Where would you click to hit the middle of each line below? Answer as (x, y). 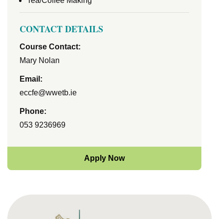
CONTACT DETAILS (61, 29)
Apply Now (105, 158)
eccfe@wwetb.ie (48, 93)
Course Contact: (50, 47)
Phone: (33, 111)
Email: (31, 79)
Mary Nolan (40, 60)
